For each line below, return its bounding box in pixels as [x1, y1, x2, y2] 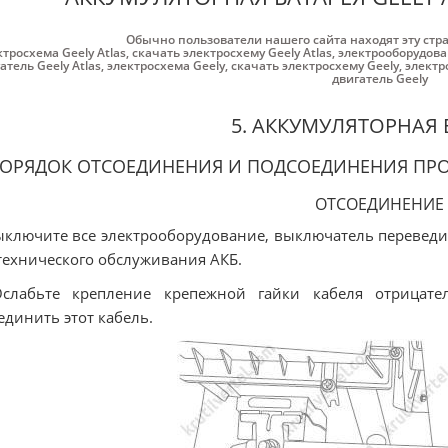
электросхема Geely [106, 57, 225, 74]
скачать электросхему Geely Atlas [131, 44, 332, 61]
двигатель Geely [331, 70, 428, 87]
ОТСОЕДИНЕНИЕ [315, 193, 444, 215]
